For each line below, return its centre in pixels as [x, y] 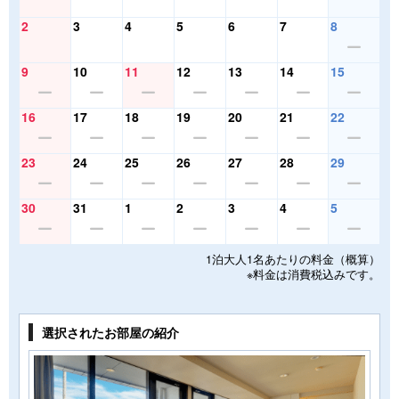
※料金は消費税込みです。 [313, 274]
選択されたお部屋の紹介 [110, 332]
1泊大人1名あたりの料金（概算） [293, 259]
